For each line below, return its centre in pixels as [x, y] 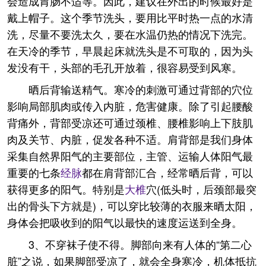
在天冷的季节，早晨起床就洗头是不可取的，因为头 [130, 50]
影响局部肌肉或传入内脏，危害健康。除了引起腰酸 [130, 106]
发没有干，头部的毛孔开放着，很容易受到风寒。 [125, 67]
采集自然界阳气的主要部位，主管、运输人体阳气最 [130, 156]
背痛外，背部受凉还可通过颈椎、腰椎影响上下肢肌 [130, 122]
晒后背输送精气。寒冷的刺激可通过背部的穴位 [141, 89]
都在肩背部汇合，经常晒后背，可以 [167, 172]
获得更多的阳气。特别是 [66, 189]
